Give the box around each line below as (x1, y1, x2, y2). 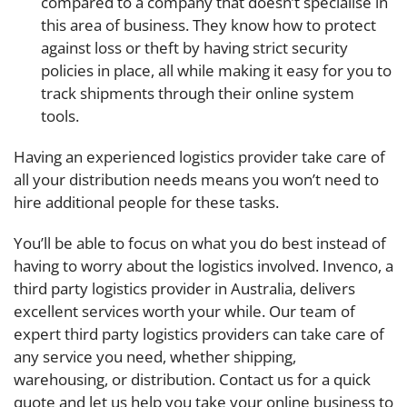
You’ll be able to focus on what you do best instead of (14, 233, 386, 253)
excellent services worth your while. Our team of (14, 301, 355, 322)
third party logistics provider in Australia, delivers (14, 278, 355, 299)
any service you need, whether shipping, (14, 346, 296, 367)
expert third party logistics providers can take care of (14, 323, 384, 344)
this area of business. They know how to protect (41, 15, 376, 35)
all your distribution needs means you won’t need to (14, 169, 379, 190)
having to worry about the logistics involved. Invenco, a (14, 255, 393, 276)
